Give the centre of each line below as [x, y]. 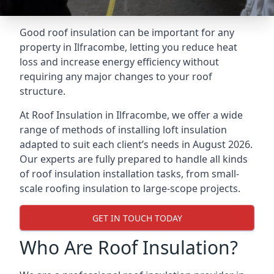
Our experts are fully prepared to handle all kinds [134, 159]
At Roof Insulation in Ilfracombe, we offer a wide [131, 115]
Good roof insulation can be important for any [127, 32]
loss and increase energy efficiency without [119, 62]
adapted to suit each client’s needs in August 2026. [136, 144]
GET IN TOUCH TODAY [137, 218]
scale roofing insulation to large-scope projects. [130, 188]
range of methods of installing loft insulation [123, 130]
